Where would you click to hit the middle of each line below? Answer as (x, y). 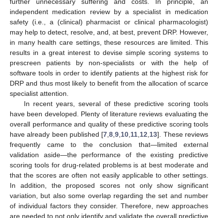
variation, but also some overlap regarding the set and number (109, 195)
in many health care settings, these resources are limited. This (109, 42)
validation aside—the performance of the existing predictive (109, 154)
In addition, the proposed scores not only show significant (109, 185)
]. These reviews (183, 134)
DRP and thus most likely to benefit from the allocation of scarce (109, 83)
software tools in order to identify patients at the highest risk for (109, 73)
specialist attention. (39, 93)
